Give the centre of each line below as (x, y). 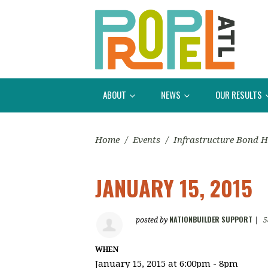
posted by (153, 220)
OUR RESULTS (240, 94)
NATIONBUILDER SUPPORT (211, 220)
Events (147, 140)
